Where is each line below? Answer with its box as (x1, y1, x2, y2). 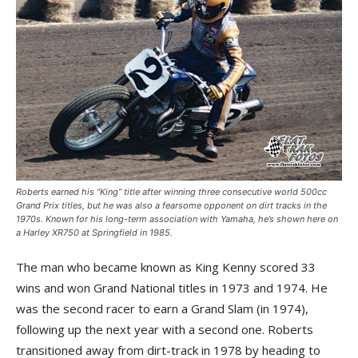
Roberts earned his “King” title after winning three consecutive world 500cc (16, 186, 327, 197)
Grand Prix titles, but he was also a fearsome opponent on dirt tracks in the (16, 200, 327, 211)
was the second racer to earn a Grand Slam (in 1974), (16, 300, 308, 316)
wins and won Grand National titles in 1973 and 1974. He (16, 280, 328, 296)
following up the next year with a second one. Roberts (16, 321, 313, 337)
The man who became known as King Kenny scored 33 (16, 259, 316, 275)
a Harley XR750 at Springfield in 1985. (16, 227, 173, 238)
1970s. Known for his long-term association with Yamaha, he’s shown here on (16, 213, 338, 225)
